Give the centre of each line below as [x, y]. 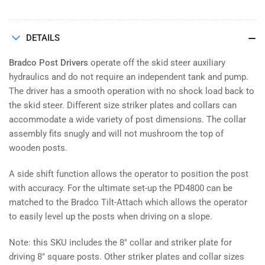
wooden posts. [38, 148]
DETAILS [43, 38]
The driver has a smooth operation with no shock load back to [132, 91]
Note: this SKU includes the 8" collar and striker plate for [120, 243]
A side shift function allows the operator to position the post [129, 174]
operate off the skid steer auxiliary [157, 63]
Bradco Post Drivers [49, 63]
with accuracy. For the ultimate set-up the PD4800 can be [121, 188]
